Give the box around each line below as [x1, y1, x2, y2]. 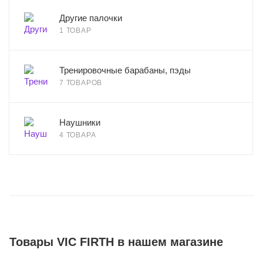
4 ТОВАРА [59, 131, 96, 139]
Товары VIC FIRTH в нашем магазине [9, 235, 223, 248]
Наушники [59, 117, 100, 127]
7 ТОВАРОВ [59, 79, 103, 87]
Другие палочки [59, 13, 122, 23]
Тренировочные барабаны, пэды [59, 65, 191, 75]
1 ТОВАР [59, 26, 92, 35]
